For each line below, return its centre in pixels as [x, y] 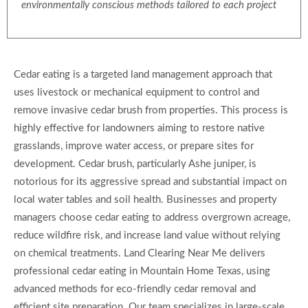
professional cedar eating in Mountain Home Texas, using [142, 272]
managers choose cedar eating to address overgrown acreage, [152, 218]
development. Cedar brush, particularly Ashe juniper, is [135, 164]
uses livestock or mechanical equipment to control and [136, 93]
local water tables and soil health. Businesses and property [145, 200]
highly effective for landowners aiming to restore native [139, 129]
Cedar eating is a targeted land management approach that [143, 75]
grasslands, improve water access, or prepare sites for [134, 146]
